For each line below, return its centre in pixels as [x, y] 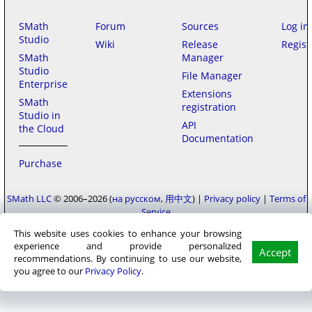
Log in [295, 26]
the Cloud [41, 128]
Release [200, 44]
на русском [136, 198]
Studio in [40, 115]
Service [156, 212]
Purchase [40, 163]
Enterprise [43, 84]
